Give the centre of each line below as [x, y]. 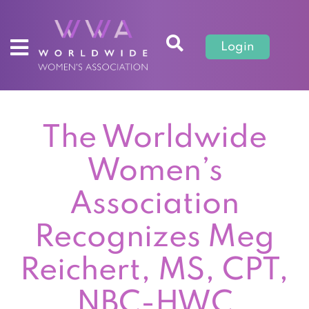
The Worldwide [154, 138]
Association [154, 205]
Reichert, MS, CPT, [154, 271]
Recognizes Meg [154, 238]
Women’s [154, 171]
